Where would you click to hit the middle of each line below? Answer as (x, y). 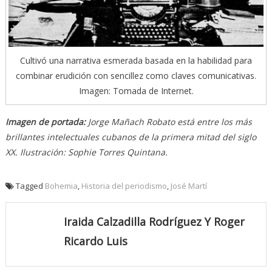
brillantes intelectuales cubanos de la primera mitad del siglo (131, 137)
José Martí (189, 186)
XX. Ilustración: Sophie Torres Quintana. (86, 152)
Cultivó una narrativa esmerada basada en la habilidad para (136, 61)
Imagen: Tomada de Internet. (136, 91)
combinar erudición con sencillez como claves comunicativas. (136, 76)
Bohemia (61, 186)
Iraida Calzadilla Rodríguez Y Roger (154, 222)
